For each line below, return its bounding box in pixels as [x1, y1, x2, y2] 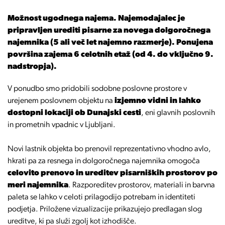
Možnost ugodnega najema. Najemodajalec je [8, 15, 185, 23]
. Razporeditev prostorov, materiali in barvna [68, 181, 215, 189]
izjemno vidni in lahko [115, 97, 201, 105]
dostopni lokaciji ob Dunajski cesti [8, 109, 141, 117]
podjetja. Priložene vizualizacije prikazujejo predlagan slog [8, 205, 202, 213]
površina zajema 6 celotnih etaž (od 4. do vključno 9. [8, 51, 213, 59]
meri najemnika [8, 181, 68, 189]
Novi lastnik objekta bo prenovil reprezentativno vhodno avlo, [8, 145, 211, 153]
